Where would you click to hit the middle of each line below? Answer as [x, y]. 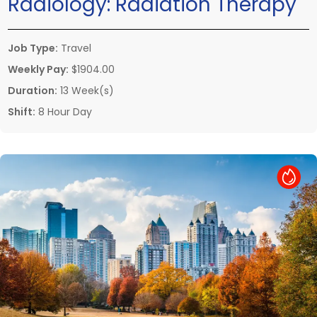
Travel [75, 48]
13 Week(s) [86, 91]
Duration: [33, 91]
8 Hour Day [64, 112]
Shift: [22, 112]
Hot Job [258, 176]
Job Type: [33, 48]
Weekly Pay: [38, 70]
